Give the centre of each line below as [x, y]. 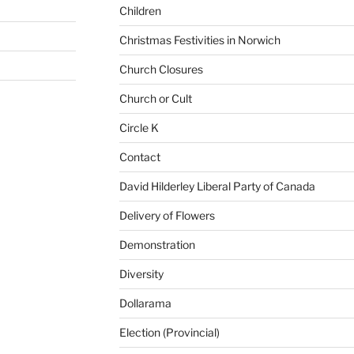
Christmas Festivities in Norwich [200, 40]
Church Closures [161, 69]
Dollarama [145, 303]
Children [140, 10]
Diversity [141, 273]
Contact [139, 156]
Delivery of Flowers [167, 215]
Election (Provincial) [169, 332]
